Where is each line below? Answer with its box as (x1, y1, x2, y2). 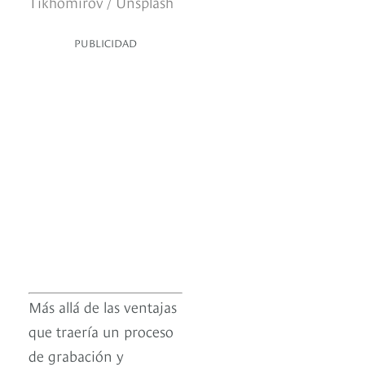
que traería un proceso (29, 319, 174, 341)
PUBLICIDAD (74, 34, 137, 50)
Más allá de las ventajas (29, 295, 177, 316)
